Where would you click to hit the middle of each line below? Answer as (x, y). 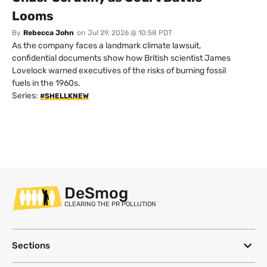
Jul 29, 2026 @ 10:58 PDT (130, 33)
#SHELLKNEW (64, 96)
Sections (31, 246)
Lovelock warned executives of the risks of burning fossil (119, 71)
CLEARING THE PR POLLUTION (110, 204)
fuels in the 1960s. (46, 83)
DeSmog (96, 193)
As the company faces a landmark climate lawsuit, (106, 46)
